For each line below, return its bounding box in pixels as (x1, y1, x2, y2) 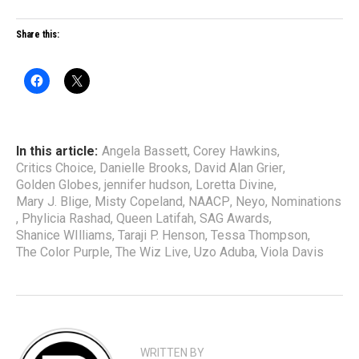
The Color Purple (16, 244, 110, 260)
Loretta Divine (196, 177, 274, 192)
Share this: (16, 29, 59, 40)
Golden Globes (16, 177, 99, 192)
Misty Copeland (95, 194, 183, 209)
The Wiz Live (115, 244, 188, 260)
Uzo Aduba (194, 244, 255, 260)
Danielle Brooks (99, 160, 188, 175)
